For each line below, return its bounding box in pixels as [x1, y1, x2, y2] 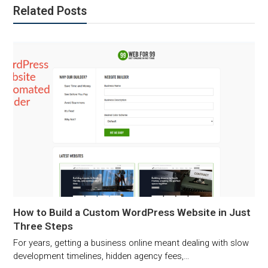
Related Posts [13, 4, 87, 18]
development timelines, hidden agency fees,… [13, 251, 190, 262]
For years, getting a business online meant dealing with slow [13, 237, 249, 249]
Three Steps [13, 220, 74, 233]
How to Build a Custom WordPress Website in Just [13, 206, 251, 219]
